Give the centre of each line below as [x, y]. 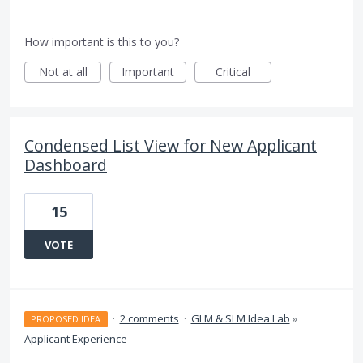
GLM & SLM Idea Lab [240, 319]
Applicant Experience [76, 339]
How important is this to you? [102, 42]
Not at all [63, 72]
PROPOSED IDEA [66, 319]
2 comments [149, 319]
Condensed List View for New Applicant [171, 146]
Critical [233, 72]
